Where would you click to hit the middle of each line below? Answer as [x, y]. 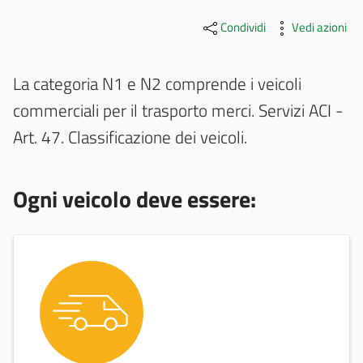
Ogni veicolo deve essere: [135, 199]
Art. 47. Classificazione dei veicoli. [130, 137]
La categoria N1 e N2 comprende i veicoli [157, 84]
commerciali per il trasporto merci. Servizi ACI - [178, 111]
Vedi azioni [319, 28]
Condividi [243, 28]
